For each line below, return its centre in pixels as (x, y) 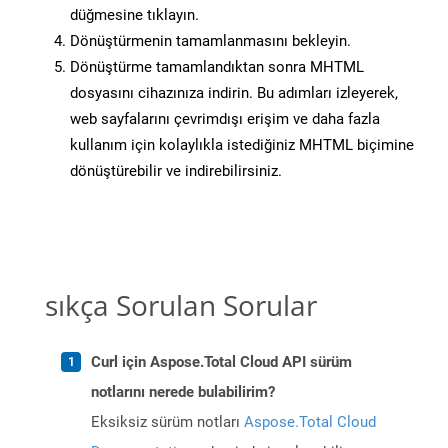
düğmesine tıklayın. (134, 15)
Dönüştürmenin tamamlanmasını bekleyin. (210, 41)
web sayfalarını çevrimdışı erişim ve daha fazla (225, 119)
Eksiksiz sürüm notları (167, 422)
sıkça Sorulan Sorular (181, 305)
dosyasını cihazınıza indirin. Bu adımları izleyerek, (234, 93)
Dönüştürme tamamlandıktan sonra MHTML (217, 67)
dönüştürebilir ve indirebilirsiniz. (176, 171)
